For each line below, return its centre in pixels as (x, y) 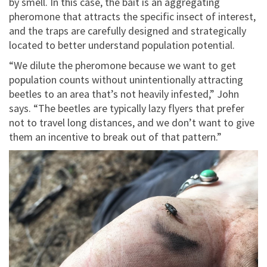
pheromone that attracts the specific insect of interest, (132, 17)
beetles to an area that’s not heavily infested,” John (124, 94)
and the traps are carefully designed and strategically (128, 31)
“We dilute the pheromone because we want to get (122, 66)
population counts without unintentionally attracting (126, 80)
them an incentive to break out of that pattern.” (115, 137)
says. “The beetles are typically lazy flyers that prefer (127, 108)
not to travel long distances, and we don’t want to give (132, 123)
